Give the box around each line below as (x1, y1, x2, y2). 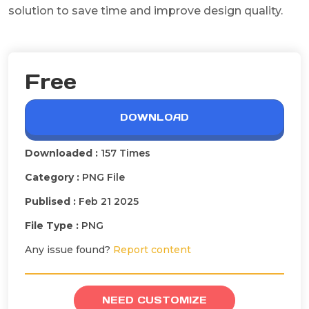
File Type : (25, 219, 81, 232)
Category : (25, 170, 82, 183)
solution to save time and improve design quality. (8, 3, 283, 17)
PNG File (82, 170, 125, 183)
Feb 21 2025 (79, 195, 139, 208)
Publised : (25, 195, 79, 208)
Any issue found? (25, 243, 113, 256)
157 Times (101, 146, 150, 159)
